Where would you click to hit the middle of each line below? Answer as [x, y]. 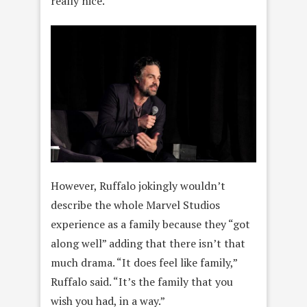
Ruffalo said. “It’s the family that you [142, 281]
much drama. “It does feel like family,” [144, 262]
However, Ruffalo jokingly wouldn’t [138, 185]
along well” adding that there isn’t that [148, 243]
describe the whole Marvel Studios [135, 205]
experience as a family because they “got [150, 224]
